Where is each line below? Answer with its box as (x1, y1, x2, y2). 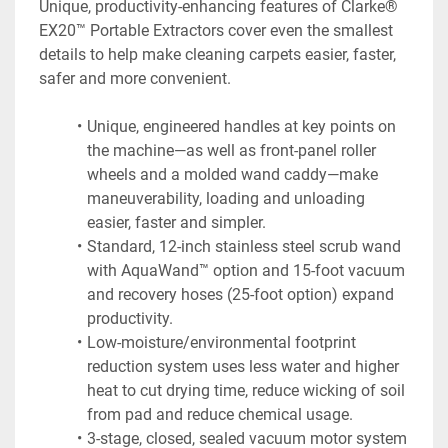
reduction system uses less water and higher (87, 356, 399, 376)
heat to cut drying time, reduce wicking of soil (87, 380, 405, 400)
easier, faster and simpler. (87, 212, 266, 232)
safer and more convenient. (39, 68, 231, 88)
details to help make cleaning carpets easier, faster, (39, 44, 396, 64)
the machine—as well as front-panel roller (87, 140, 376, 160)
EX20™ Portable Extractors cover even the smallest (39, 20, 393, 40)
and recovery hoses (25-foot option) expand (87, 284, 394, 304)
